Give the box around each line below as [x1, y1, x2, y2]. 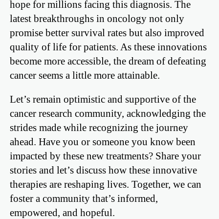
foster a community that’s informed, [10, 193, 158, 204]
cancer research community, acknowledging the [10, 108, 206, 119]
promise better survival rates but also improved [10, 26, 204, 38]
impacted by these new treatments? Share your [10, 150, 201, 162]
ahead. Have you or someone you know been [10, 136, 196, 148]
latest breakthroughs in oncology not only [10, 12, 184, 24]
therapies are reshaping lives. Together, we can [10, 178, 201, 190]
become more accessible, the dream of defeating [10, 55, 206, 66]
